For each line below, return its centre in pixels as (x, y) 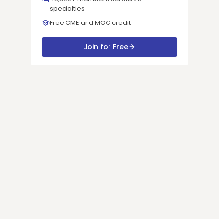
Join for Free (106, 47)
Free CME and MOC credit (90, 23)
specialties (67, 9)
